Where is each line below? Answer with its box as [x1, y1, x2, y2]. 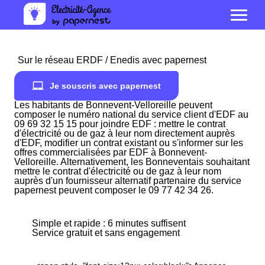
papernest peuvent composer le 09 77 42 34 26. [14, 185, 214, 195]
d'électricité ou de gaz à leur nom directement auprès [14, 128, 235, 138]
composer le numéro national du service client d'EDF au [14, 109, 248, 119]
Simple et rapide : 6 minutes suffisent [32, 218, 186, 228]
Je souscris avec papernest [50, 81, 161, 91]
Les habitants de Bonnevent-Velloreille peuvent [14, 100, 212, 110]
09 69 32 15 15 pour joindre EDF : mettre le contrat [14, 119, 225, 129]
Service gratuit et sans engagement [32, 228, 180, 238]
